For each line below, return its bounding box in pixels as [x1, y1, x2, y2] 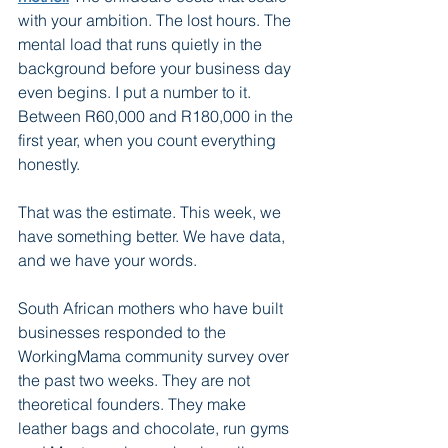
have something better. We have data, [18, 226, 289, 247]
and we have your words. [18, 250, 197, 271]
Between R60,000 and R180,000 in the [18, 106, 297, 127]
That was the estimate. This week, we [18, 202, 285, 223]
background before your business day [18, 58, 295, 79]
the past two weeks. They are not [18, 370, 254, 391]
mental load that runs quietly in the [18, 34, 266, 55]
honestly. [18, 154, 80, 175]
